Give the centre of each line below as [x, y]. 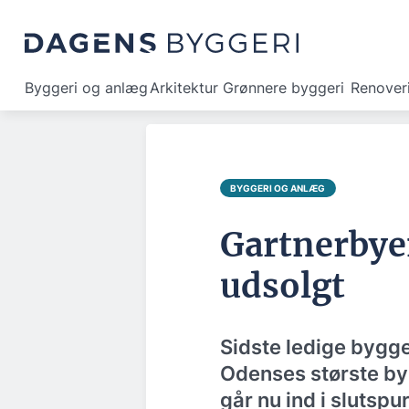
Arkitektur [184, 88]
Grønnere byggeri [283, 88]
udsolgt [283, 286]
